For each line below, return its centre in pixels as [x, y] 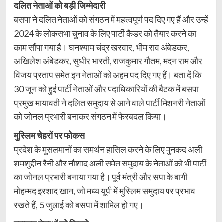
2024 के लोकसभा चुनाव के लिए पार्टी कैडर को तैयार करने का [105, 33]
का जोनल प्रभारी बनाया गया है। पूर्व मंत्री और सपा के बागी [100, 177]
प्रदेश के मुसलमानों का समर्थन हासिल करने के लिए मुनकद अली [108, 149]
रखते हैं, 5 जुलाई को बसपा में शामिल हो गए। [79, 205]
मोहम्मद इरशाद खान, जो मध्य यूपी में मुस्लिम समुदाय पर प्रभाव [104, 191]
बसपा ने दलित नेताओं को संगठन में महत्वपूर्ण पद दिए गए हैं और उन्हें [111, 20]
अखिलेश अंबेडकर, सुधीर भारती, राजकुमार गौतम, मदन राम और [108, 61]
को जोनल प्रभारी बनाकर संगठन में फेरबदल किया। [90, 117]
